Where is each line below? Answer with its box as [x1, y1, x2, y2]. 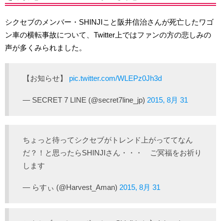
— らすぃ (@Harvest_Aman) [23, 183, 119, 191]
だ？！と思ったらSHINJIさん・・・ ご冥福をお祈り [23, 148, 202, 157]
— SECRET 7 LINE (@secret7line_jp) [23, 96, 147, 104]
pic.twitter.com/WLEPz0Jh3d [69, 74, 162, 82]
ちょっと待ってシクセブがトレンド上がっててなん [23, 136, 193, 144]
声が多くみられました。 [5, 43, 86, 52]
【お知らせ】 [23, 74, 69, 82]
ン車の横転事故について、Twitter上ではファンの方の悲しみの [5, 31, 211, 39]
